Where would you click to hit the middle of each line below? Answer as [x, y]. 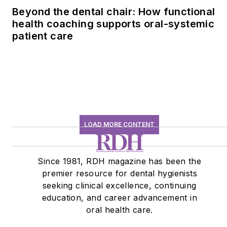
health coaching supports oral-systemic [113, 24]
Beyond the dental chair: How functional [114, 11]
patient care [43, 36]
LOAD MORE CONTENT [120, 124]
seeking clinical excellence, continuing [120, 185]
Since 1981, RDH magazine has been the [120, 161]
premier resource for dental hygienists [119, 173]
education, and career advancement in [120, 197]
